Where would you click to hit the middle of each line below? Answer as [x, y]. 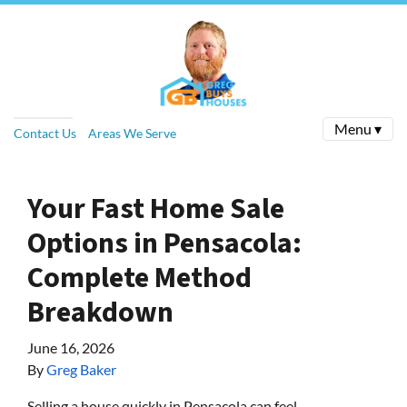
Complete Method [139, 278]
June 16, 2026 [71, 347]
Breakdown [100, 313]
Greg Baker [81, 369]
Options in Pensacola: [164, 243]
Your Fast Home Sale [156, 209]
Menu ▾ [358, 129]
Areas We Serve [132, 133]
